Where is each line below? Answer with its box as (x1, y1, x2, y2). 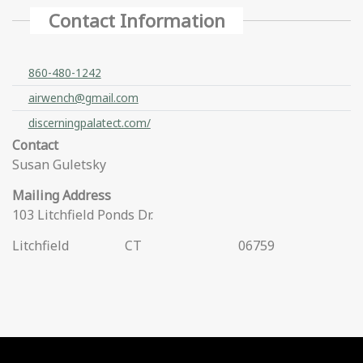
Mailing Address (12, 186, 111, 205)
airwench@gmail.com (28, 90, 139, 106)
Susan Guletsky (12, 156, 106, 174)
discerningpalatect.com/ (28, 115, 151, 131)
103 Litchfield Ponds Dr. (12, 206, 153, 224)
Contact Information (48, 7, 225, 33)
